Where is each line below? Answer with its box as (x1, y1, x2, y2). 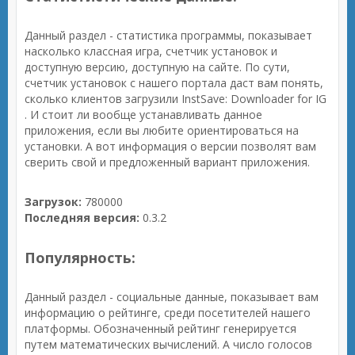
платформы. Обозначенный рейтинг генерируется (25, 321, 296, 336)
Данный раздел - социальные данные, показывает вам (25, 289, 319, 304)
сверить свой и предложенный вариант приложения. (25, 155, 310, 170)
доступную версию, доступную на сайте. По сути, (25, 59, 290, 74)
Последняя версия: (25, 210, 139, 225)
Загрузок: (25, 194, 82, 209)
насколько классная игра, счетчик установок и (25, 44, 277, 59)
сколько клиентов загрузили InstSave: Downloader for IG (25, 91, 326, 106)
